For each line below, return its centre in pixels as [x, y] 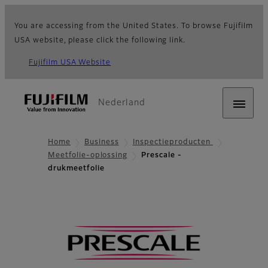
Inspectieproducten [173, 142]
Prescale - [162, 156]
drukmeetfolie [76, 169]
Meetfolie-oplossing [88, 156]
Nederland [122, 103]
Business [101, 142]
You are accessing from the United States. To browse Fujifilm [134, 26]
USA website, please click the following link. [100, 41]
